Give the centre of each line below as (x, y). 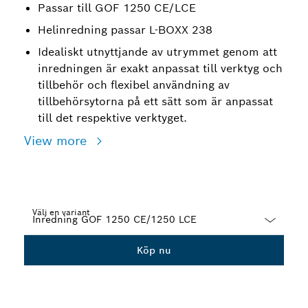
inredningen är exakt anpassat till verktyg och (160, 68)
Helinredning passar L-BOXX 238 (125, 30)
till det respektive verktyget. (112, 118)
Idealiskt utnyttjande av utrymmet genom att (157, 52)
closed (40, 256)
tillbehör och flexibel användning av (134, 85)
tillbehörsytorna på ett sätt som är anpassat (155, 101)
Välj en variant (61, 212)
